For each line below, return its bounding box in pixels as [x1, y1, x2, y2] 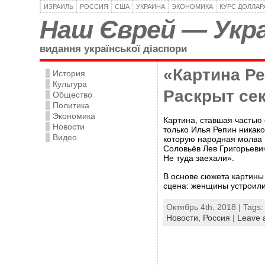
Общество [53, 90, 92, 99]
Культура [53, 79, 87, 89]
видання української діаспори [40, 43, 187, 54]
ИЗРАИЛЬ [44, 3, 73, 10]
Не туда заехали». [163, 153, 234, 163]
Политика [53, 101, 89, 110]
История [53, 69, 85, 78]
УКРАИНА [136, 3, 165, 10]
